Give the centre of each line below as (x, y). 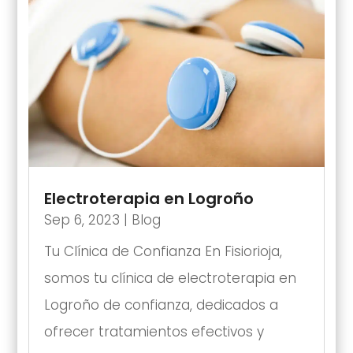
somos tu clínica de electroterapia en (170, 278)
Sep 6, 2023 (82, 219)
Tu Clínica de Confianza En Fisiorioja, (163, 251)
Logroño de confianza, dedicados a (161, 305)
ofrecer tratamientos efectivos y (154, 331)
